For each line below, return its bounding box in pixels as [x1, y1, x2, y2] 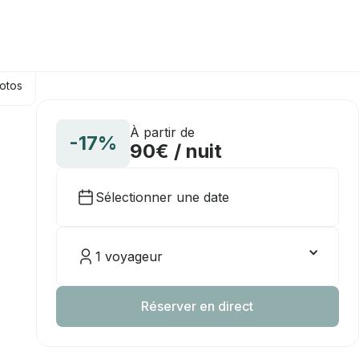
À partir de [129, 124, 195, 140]
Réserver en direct [141, 298, 254, 314]
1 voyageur [95, 248, 163, 264]
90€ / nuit [129, 139, 222, 163]
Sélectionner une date [95, 189, 229, 205]
